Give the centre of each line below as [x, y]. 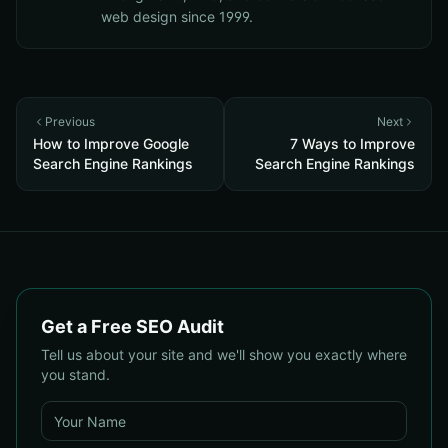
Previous [70, 121]
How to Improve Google [111, 143]
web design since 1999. [177, 16]
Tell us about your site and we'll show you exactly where [224, 354]
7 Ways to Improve [352, 143]
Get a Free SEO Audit [132, 326]
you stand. [75, 374]
